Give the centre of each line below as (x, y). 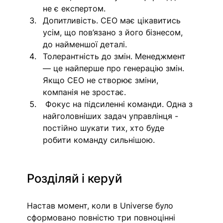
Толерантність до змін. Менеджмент (116, 56)
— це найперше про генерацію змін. (115, 68)
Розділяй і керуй (75, 178)
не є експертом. (76, 8)
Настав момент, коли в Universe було (102, 205)
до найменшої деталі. (86, 44)
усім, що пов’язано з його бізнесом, (114, 32)
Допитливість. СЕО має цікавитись (113, 20)
